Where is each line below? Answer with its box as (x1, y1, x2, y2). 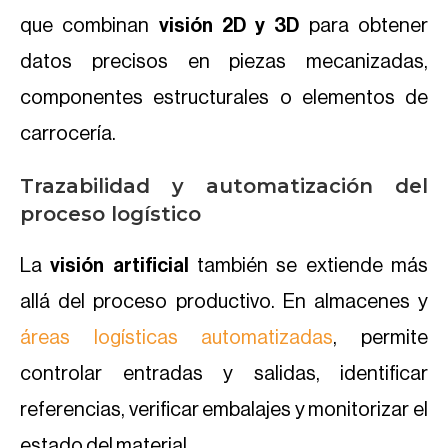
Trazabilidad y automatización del (20, 174, 428, 198)
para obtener (299, 16, 429, 36)
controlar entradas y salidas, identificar (20, 364, 428, 384)
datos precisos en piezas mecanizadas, (20, 52, 428, 72)
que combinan (20, 16, 159, 36)
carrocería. (20, 124, 122, 144)
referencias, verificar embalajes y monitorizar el (20, 400, 428, 420)
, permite (333, 328, 429, 348)
